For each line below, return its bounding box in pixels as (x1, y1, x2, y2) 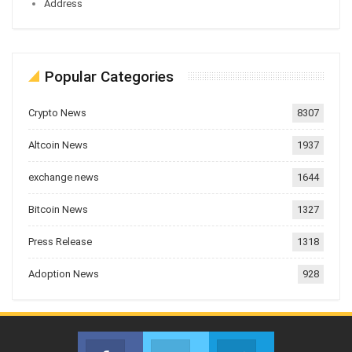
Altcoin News (28, 138, 88, 151)
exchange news (28, 170, 99, 183)
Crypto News (28, 106, 86, 119)
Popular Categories (45, 67, 174, 86)
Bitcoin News (28, 203, 88, 215)
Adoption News (28, 267, 99, 280)
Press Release (28, 235, 92, 247)
